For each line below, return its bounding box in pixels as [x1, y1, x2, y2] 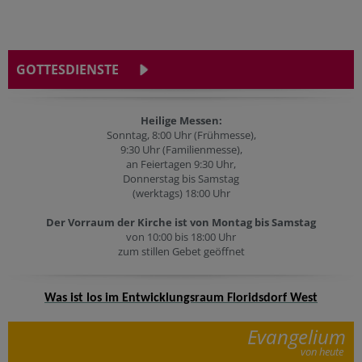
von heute [301, 344, 343, 359]
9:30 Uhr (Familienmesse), [120, 142, 242, 157]
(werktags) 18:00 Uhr [132, 186, 230, 200]
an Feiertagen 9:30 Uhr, [126, 157, 236, 171]
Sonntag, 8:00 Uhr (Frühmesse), [106, 128, 256, 142]
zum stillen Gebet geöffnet [117, 244, 245, 259]
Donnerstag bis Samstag [123, 171, 239, 186]
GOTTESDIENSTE [16, 61, 119, 78]
